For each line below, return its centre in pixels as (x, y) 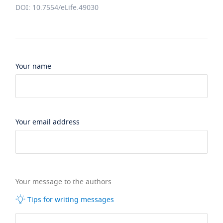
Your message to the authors (65, 182)
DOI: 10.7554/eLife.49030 (57, 8)
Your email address (48, 122)
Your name (34, 66)
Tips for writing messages (70, 200)
